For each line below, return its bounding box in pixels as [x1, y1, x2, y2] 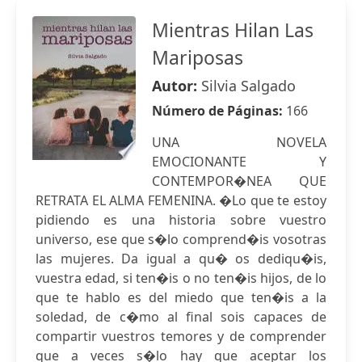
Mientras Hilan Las [152, 17, 314, 43]
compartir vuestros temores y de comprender [36, 327, 326, 345]
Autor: [152, 76, 201, 95]
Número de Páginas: [152, 102, 286, 120]
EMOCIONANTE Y [152, 153, 326, 170]
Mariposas [152, 44, 243, 70]
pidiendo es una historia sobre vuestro [36, 211, 326, 229]
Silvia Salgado [201, 76, 296, 95]
